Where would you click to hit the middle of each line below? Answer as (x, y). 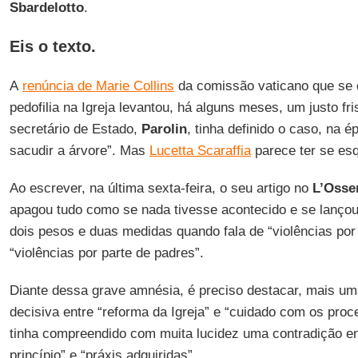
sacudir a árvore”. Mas (79, 151)
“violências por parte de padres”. (106, 253)
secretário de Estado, (75, 129)
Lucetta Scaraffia (200, 151)
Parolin (164, 129)
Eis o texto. (52, 46)
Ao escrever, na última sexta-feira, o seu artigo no (161, 188)
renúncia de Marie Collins (98, 86)
